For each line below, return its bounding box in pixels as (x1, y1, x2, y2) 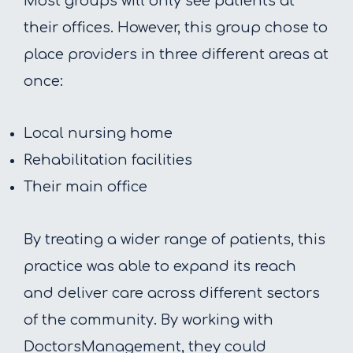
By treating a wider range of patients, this (24, 231, 325, 247)
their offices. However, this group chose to (24, 19, 328, 35)
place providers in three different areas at (24, 46, 329, 62)
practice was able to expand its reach (24, 258, 296, 274)
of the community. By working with (24, 311, 273, 328)
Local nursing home (24, 125, 173, 142)
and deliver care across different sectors (24, 284, 320, 301)
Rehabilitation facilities (24, 152, 192, 169)
